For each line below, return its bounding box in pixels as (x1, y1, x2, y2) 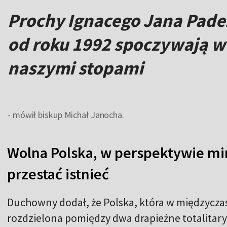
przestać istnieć (7, 164, 109, 183)
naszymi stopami (8, 56, 143, 80)
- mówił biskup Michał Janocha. (8, 108, 124, 121)
